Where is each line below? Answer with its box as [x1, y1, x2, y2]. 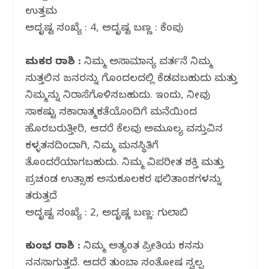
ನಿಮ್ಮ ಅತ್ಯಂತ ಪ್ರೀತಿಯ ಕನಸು [83, 240, 204, 254]
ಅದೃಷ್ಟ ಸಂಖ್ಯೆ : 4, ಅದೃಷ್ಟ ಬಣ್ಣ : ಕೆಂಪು [25, 22, 184, 37]
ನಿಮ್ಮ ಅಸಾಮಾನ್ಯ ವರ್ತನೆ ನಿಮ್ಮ [81, 55, 213, 70]
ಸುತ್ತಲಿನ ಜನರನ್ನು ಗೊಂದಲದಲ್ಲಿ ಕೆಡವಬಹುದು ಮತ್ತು [25, 72, 238, 86]
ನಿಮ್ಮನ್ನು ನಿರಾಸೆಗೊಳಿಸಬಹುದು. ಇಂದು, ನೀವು [25, 89, 211, 103]
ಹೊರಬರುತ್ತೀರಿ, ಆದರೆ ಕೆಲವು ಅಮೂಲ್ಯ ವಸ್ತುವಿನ [25, 122, 223, 137]
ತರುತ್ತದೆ [25, 190, 58, 204]
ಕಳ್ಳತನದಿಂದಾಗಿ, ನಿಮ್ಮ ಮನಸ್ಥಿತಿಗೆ [25, 139, 159, 154]
